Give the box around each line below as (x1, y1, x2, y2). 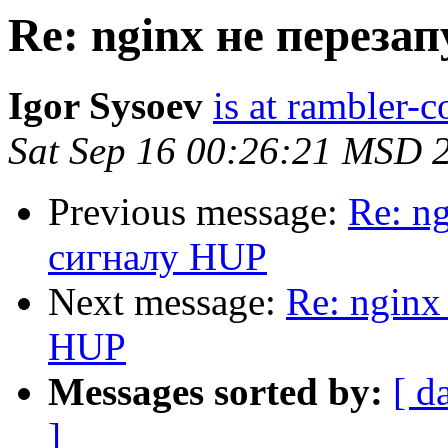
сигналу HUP (48, 235, 267, 279)
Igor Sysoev (8, 84, 203, 128)
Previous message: (48, 190, 348, 234)
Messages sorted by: (48, 370, 383, 414)
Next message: (48, 280, 286, 324)
